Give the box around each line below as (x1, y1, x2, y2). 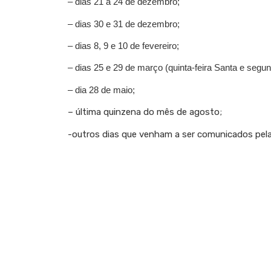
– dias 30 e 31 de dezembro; (68, 19, 180, 29)
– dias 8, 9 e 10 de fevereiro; (68, 41, 179, 51)
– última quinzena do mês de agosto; (68, 106, 222, 118)
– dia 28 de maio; (68, 85, 135, 95)
